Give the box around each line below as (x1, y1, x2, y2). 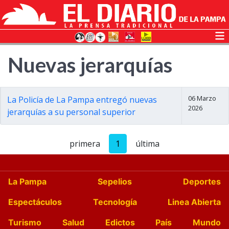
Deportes (183, 176, 221, 187)
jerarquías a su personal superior (7, 106, 135, 118)
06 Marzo (188, 94, 216, 103)
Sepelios (98, 176, 132, 187)
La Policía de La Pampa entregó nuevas (7, 94, 157, 105)
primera (70, 138, 100, 149)
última (135, 138, 159, 149)
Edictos (105, 217, 135, 227)
